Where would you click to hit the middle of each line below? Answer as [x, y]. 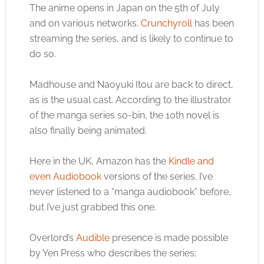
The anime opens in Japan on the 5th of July [124, 8]
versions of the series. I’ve [157, 176]
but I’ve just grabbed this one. [93, 207]
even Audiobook [65, 176]
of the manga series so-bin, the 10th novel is [124, 115]
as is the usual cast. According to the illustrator [130, 100]
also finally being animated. [88, 130]
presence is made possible [169, 237]
